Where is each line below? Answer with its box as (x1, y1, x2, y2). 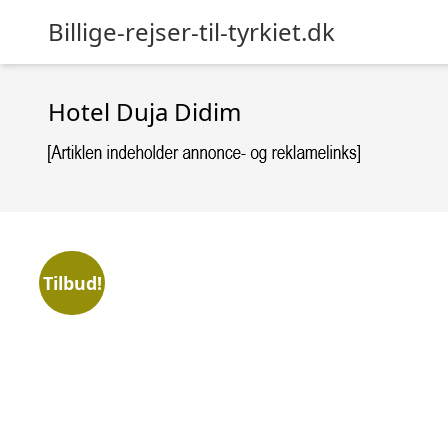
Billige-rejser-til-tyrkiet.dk (48, 15, 335, 48)
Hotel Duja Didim (48, 95, 241, 128)
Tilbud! (42, 270, 102, 295)
